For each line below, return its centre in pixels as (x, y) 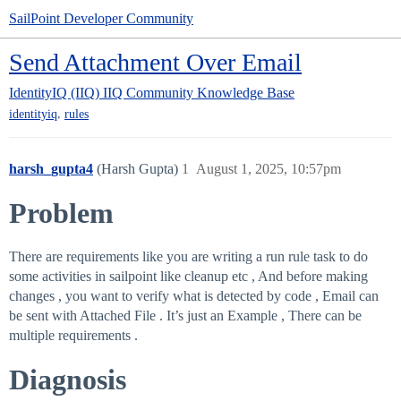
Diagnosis (68, 380)
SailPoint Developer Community (101, 18)
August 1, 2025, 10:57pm (269, 169)
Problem (61, 213)
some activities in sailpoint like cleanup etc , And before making (188, 277)
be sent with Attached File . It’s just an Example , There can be (185, 316)
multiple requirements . (73, 336)
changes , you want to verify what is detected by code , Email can (194, 296)
